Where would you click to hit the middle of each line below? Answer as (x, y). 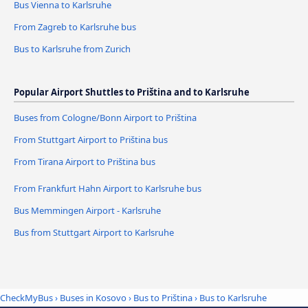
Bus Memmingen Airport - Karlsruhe (87, 210)
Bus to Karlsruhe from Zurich (72, 48)
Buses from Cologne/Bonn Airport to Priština (105, 117)
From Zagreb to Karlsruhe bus (75, 26)
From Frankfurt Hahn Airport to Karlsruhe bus (108, 188)
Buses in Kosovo (93, 298)
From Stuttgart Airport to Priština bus (91, 139)
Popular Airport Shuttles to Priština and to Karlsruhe (132, 92)
